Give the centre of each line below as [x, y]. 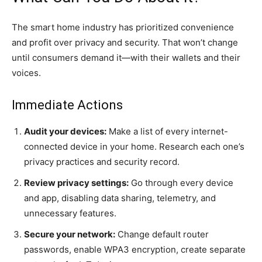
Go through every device [181, 182]
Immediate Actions [67, 105]
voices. [26, 73]
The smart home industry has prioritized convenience [123, 27]
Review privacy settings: [76, 182]
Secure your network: [70, 234]
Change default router [162, 234]
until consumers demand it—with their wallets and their [126, 57]
